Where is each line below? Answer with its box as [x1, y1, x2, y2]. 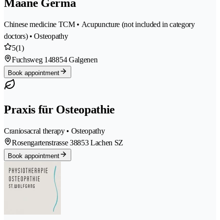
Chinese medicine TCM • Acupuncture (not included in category [4, 20, 195, 29]
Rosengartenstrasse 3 [12, 138, 74, 147]
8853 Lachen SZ [73, 138, 124, 147]
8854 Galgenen [52, 55, 98, 64]
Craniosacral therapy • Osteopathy [4, 126, 105, 135]
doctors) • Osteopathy [4, 32, 68, 41]
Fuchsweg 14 [12, 55, 52, 64]
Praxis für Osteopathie [4, 103, 115, 116]
